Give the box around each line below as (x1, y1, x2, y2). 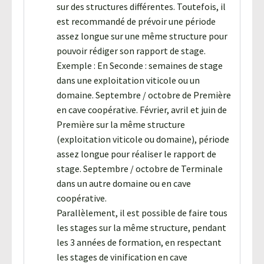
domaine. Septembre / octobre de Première (57, 88, 231, 101)
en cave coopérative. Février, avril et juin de (57, 103, 227, 115)
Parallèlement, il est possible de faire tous (57, 206, 227, 219)
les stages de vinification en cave (57, 250, 187, 263)
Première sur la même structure (57, 118, 185, 130)
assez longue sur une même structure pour (57, 29, 227, 42)
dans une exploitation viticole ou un (57, 74, 200, 86)
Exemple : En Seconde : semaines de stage (57, 59, 223, 71)
